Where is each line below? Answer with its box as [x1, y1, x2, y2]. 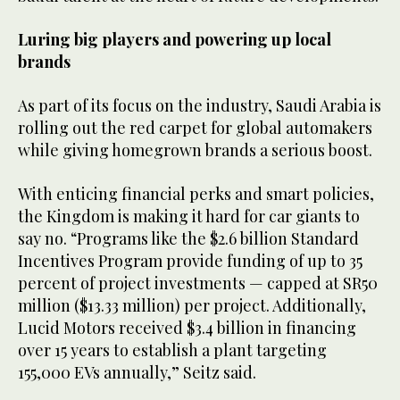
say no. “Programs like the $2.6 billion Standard [18, 228, 359, 250]
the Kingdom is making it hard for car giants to [18, 205, 360, 228]
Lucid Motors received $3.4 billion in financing [18, 317, 356, 339]
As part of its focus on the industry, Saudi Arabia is [18, 95, 381, 117]
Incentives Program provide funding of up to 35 [18, 250, 362, 272]
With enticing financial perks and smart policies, [18, 183, 374, 205]
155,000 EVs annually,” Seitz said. [18, 362, 260, 384]
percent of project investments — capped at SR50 [18, 272, 378, 295]
